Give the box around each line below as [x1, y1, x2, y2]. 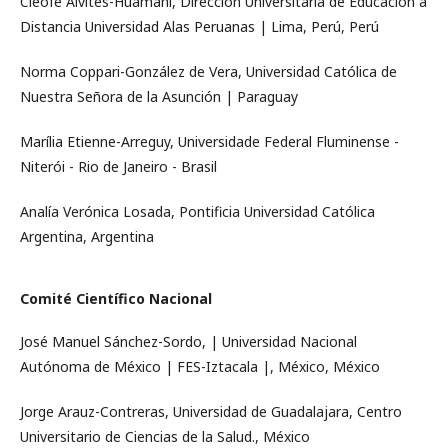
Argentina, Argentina [20, 227, 154, 246]
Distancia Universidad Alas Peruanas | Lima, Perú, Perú [20, 17, 379, 36]
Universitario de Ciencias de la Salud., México [20, 427, 310, 446]
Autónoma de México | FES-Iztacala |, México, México [20, 357, 380, 376]
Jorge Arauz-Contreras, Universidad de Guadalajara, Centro [20, 402, 402, 421]
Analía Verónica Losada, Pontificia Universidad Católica [20, 202, 375, 221]
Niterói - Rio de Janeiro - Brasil [20, 157, 217, 176]
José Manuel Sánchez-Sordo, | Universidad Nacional [20, 332, 357, 351]
